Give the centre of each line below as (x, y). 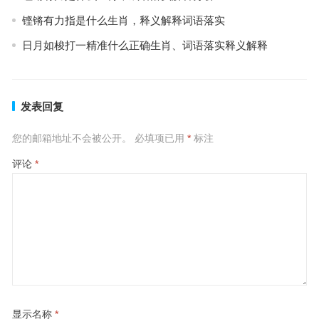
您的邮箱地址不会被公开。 (72, 138)
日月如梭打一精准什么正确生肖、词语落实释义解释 (145, 45)
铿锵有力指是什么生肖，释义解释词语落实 (123, 20)
